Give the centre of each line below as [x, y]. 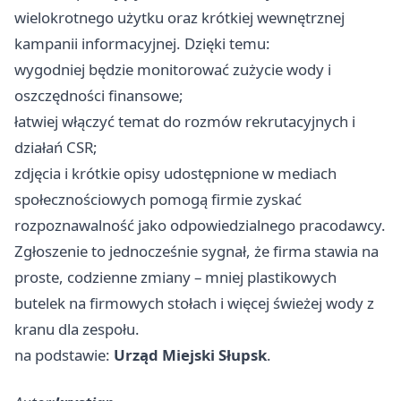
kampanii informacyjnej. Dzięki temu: [142, 44]
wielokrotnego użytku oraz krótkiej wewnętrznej [179, 18]
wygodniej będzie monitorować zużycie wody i [173, 70]
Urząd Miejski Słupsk [190, 355]
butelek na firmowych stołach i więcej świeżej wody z [194, 303]
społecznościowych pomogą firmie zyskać [158, 200]
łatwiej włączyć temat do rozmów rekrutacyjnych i [185, 122]
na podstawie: [64, 355]
